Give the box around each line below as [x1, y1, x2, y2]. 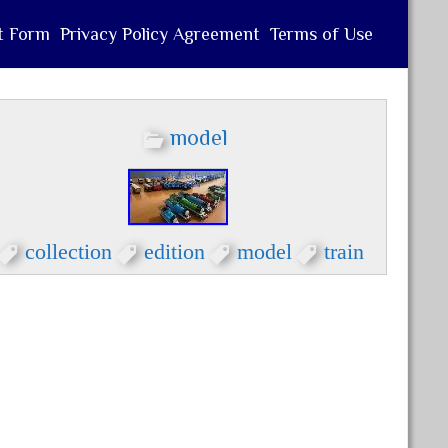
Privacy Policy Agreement [59, 24, 260, 44]
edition [143, 237, 205, 260]
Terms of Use [269, 24, 373, 44]
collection [24, 237, 112, 260]
